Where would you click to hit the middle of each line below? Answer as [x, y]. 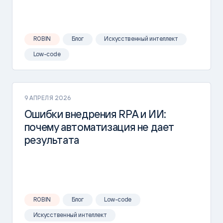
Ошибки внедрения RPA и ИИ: [95, 114]
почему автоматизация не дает [99, 127]
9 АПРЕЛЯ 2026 [48, 98]
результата [52, 140]
